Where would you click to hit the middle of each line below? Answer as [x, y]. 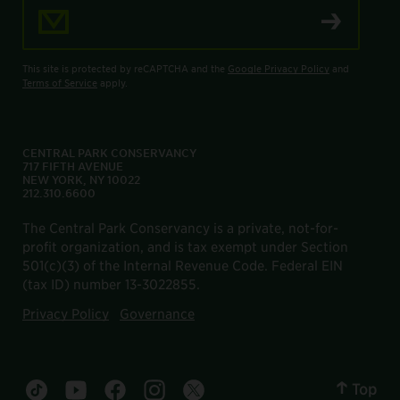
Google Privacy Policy [279, 67]
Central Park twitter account [275, 389]
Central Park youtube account [163, 389]
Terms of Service [60, 82]
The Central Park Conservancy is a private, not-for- [180, 227]
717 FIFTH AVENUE [73, 166]
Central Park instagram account [247, 389]
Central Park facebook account [206, 389]
